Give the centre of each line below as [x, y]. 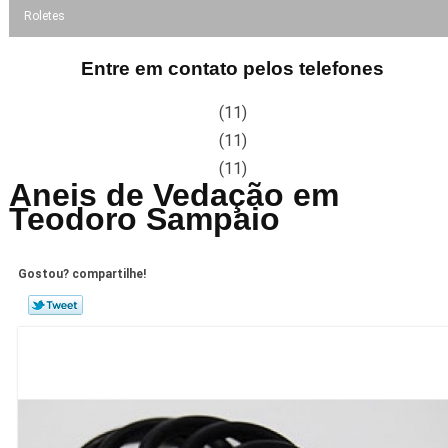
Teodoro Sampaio [144, 218]
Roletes [44, 15]
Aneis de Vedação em [173, 194]
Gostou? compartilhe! [81, 274]
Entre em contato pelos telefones [233, 68]
